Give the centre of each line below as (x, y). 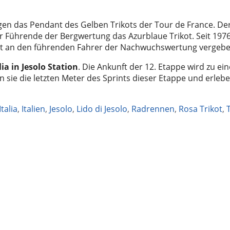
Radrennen (153, 109)
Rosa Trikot (200, 109)
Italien (33, 109)
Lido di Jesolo (102, 109)
